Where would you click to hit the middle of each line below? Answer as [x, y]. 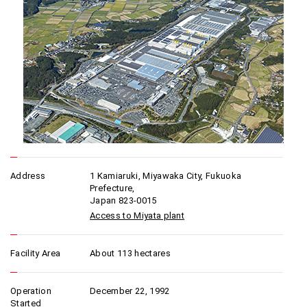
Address [28, 176]
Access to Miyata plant [137, 216]
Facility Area [36, 253]
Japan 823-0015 [123, 200]
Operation [31, 291]
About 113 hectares [130, 253]
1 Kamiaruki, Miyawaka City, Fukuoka [166, 176]
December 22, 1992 [130, 291]
